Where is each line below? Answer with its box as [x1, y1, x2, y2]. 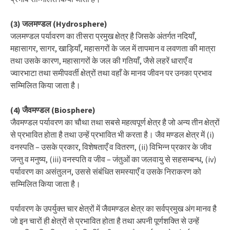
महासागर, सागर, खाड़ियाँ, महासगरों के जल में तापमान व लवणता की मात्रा [10, 43, 216, 53]
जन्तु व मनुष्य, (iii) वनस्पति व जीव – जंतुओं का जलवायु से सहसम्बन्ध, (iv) [10, 154, 216, 164]
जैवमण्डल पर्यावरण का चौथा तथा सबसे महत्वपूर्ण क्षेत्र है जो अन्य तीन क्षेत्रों [10, 117, 220, 127]
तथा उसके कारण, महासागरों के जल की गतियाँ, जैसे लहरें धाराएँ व [10, 55, 193, 66]
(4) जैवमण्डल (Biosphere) [10, 105, 95, 115]
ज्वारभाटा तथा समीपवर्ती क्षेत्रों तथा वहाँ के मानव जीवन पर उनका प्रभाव [10, 68, 212, 78]
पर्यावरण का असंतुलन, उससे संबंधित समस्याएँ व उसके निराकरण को [10, 166, 201, 177]
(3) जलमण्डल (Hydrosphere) [10, 18, 107, 29]
